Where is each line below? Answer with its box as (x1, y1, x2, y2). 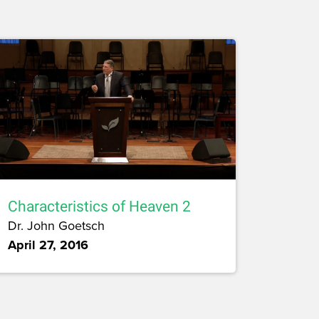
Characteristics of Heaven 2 (8, 197, 191, 215)
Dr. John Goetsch (8, 216, 105, 234)
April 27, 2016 (8, 235, 88, 254)
